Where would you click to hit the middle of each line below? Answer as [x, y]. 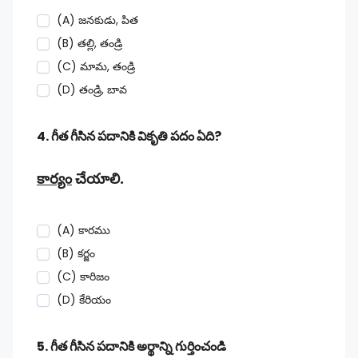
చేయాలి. [98, 179]
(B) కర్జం [76, 253]
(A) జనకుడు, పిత [97, 20]
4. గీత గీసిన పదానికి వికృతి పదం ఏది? [129, 136]
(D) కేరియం [84, 300]
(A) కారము [84, 230]
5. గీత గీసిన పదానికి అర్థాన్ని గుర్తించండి [131, 346]
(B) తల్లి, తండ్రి [89, 43]
